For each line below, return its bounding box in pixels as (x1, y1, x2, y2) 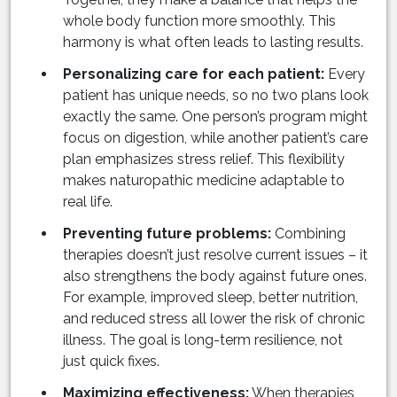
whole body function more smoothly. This (63, 12, 336, 30)
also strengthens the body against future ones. (63, 268, 367, 285)
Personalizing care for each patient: (63, 66, 324, 83)
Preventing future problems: (63, 225, 271, 243)
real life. (63, 193, 113, 211)
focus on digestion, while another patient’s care (63, 129, 368, 147)
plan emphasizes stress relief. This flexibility (63, 151, 345, 168)
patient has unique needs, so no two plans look (63, 87, 369, 105)
